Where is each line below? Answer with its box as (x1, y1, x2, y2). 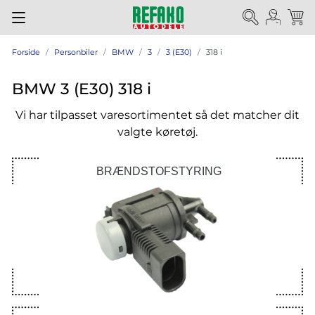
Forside (12, 47, 40, 57)
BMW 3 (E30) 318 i (12, 79, 151, 98)
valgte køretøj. (117, 125, 198, 139)
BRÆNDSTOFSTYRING (96, 165, 221, 177)
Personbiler (54, 47, 98, 57)
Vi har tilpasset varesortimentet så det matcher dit (15, 108, 300, 122)
